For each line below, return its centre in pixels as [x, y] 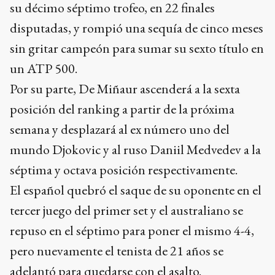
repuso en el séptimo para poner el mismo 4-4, [132, 231]
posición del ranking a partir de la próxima [122, 109]
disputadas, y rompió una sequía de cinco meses [137, 28]
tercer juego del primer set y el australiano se [126, 211]
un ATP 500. [44, 69]
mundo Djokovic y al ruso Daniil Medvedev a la [135, 150]
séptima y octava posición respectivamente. [124, 170]
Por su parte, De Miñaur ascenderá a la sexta [125, 89]
